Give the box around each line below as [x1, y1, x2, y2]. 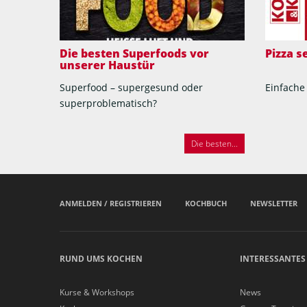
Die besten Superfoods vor [60, 46, 209, 62]
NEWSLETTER [250, 197, 297, 208]
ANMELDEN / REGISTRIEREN [60, 197, 162, 208]
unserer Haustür [60, 58, 155, 73]
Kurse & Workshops [60, 286, 134, 298]
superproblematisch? [60, 96, 157, 110]
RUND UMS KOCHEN [60, 252, 143, 265]
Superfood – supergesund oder [60, 80, 203, 94]
